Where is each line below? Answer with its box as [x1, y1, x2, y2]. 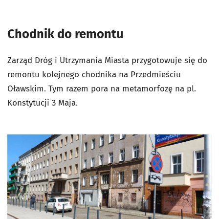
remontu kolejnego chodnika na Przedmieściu [7, 69, 181, 80]
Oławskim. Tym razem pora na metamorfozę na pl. [7, 84, 196, 94]
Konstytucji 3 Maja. [7, 98, 78, 109]
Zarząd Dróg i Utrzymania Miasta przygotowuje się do [7, 55, 207, 66]
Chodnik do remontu [7, 26, 124, 42]
